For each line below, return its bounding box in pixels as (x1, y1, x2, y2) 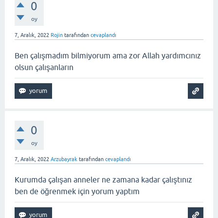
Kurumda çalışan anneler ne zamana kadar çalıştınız (15, 175, 192, 184)
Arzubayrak (51, 156, 77, 162)
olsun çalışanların (15, 63, 73, 72)
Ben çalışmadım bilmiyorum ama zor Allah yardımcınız (15, 51, 201, 60)
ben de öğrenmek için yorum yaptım (15, 187, 140, 196)
